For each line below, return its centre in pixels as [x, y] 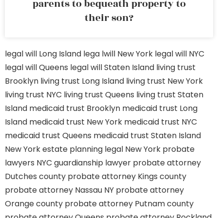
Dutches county [35, 176]
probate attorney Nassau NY [59, 190]
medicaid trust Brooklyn [75, 108]
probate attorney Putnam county [129, 204]
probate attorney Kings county [127, 176]
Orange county [34, 204]
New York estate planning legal [64, 149]
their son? [109, 18]
